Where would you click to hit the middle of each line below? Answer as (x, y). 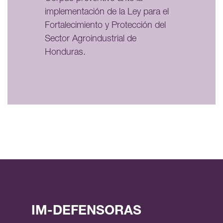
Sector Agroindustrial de (91, 39)
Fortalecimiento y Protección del (105, 26)
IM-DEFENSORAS (86, 211)
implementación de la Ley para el (107, 12)
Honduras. (65, 53)
